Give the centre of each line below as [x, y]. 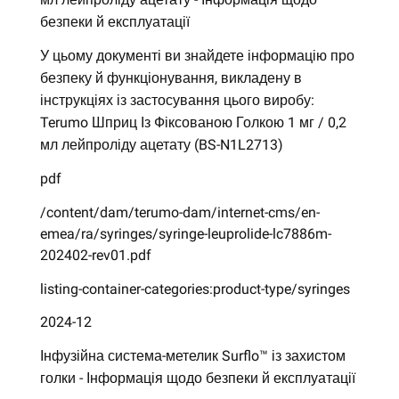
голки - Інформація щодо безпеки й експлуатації [197, 379]
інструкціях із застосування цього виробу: [177, 101]
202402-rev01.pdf [95, 255]
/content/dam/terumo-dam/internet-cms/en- [179, 212]
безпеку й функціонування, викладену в [171, 78]
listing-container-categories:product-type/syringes [195, 289]
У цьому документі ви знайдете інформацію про [197, 56]
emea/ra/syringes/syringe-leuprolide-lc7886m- [185, 233]
